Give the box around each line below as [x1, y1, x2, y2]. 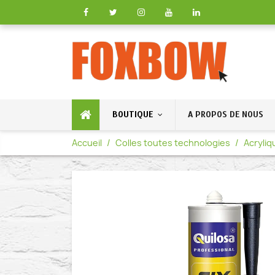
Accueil [72, 137, 102, 149]
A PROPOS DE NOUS [188, 109, 263, 120]
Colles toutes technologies [115, 137, 230, 149]
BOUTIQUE [112, 109, 153, 120]
